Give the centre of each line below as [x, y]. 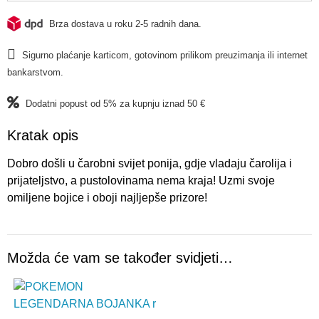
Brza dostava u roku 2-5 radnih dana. [124, 23]
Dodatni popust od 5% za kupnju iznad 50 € [114, 103]
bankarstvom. [35, 72]
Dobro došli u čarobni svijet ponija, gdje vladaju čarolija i [150, 164]
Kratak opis [43, 135]
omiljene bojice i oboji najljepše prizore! [107, 198]
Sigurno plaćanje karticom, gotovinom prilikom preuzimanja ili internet [163, 55]
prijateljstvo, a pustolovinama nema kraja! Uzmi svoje [141, 181]
